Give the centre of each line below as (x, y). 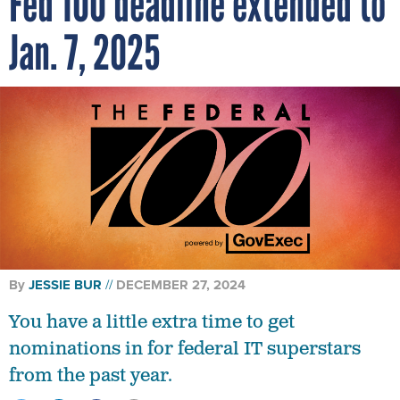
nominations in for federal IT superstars (185, 349)
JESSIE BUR (65, 284)
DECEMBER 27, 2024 (181, 284)
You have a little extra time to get (152, 322)
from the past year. (91, 375)
